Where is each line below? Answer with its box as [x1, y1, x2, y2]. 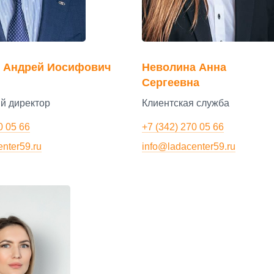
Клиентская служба [142, 98, 229, 109]
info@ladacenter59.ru [142, 141, 235, 152]
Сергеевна [142, 76, 199, 89]
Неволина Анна [142, 61, 226, 73]
